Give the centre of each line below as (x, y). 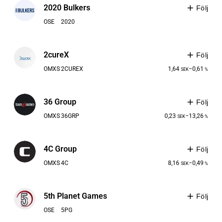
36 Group (60, 102)
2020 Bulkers (67, 8)
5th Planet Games (75, 196)
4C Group (60, 149)
